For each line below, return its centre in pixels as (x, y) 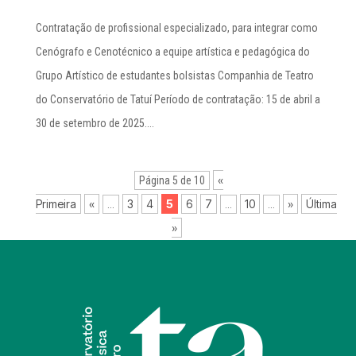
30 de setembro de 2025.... (95, 123)
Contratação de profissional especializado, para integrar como (176, 28)
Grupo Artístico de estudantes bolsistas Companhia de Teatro (174, 75)
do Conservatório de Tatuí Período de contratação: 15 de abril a (178, 99)
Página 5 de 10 (172, 180)
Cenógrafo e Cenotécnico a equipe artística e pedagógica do (172, 52)
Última (321, 204)
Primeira (56, 204)
